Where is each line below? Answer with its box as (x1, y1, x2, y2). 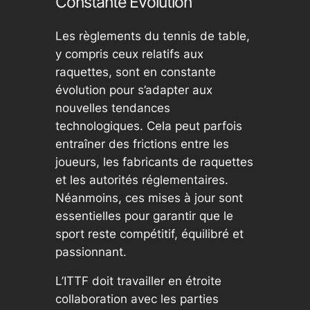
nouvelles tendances (55, 100, 170, 115)
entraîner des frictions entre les (55, 136, 229, 151)
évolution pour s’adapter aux (55, 82, 212, 97)
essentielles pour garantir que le (55, 208, 233, 223)
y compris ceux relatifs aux (55, 46, 203, 61)
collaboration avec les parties (55, 292, 219, 307)
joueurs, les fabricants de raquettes (55, 154, 253, 169)
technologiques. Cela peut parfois (55, 118, 242, 133)
